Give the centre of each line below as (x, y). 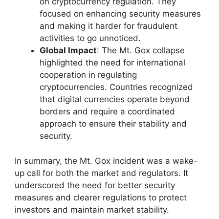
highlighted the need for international (112, 63)
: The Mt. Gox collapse (141, 51)
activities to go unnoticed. (90, 38)
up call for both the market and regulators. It (101, 173)
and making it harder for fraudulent (109, 26)
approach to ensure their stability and (113, 124)
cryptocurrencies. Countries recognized (116, 87)
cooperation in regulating (88, 75)
